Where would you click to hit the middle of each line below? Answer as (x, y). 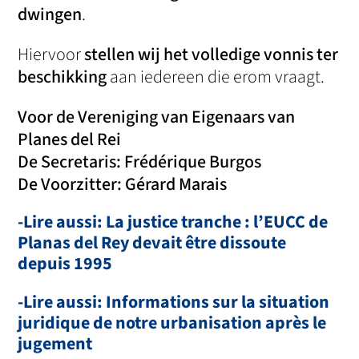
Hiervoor (51, 55)
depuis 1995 (65, 264)
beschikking (63, 77)
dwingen (50, 15)
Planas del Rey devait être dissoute (152, 243)
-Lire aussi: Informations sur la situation (174, 303)
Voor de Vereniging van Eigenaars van (157, 117)
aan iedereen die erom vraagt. (216, 77)
